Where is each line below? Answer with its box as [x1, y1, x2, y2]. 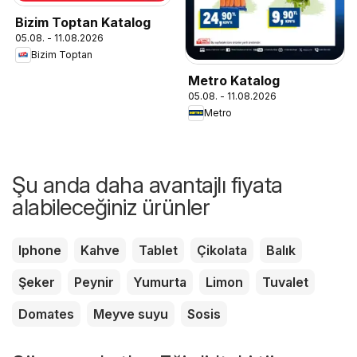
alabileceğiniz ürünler [12, 193, 210, 221]
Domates [18, 305, 74, 322]
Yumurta [133, 273, 186, 290]
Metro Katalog [188, 72, 280, 88]
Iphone [18, 241, 61, 258]
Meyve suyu [93, 305, 168, 322]
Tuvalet [262, 273, 308, 290]
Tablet [139, 241, 178, 258]
